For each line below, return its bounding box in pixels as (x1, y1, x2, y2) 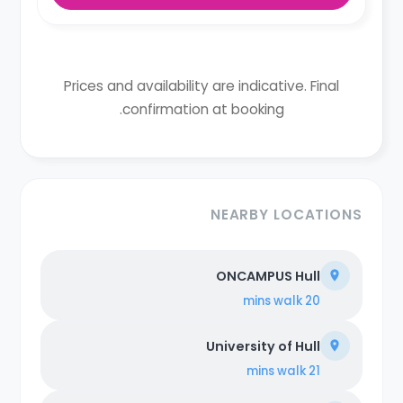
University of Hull (205, 336, 320, 355)
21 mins (308, 362, 320, 380)
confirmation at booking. (121, 99, 284, 119)
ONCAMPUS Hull (215, 266, 320, 285)
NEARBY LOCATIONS (210, 204, 363, 224)
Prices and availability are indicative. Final (64, 76, 339, 95)
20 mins (304, 291, 320, 309)
